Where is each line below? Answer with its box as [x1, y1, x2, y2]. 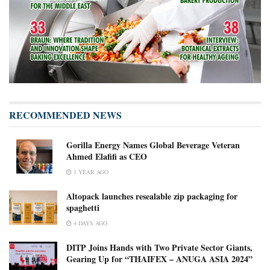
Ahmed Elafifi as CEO [66, 150, 147, 163]
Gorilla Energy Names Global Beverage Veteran [66, 139, 240, 152]
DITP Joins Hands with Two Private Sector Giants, [66, 241, 253, 254]
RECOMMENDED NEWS [9, 108, 122, 122]
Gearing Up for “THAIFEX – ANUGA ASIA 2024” [66, 253, 253, 266]
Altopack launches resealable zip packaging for [66, 190, 237, 203]
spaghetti [66, 201, 99, 215]
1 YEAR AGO [72, 168, 108, 177]
